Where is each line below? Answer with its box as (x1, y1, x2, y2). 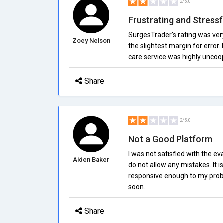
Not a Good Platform (128, 134, 212, 144)
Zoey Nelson (72, 37, 110, 44)
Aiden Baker (73, 156, 110, 163)
